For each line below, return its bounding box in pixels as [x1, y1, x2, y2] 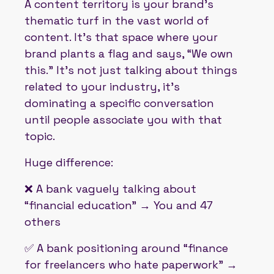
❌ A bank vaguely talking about [24, 181, 196, 196]
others [24, 214, 61, 229]
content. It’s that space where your [24, 29, 218, 44]
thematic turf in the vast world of [24, 13, 209, 28]
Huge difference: [24, 155, 113, 169]
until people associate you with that [24, 112, 222, 127]
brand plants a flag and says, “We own [24, 46, 233, 61]
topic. [24, 128, 55, 143]
